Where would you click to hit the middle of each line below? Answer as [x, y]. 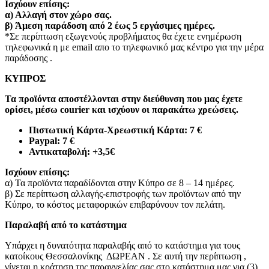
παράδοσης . [29, 58]
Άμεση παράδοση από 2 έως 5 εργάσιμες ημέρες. [115, 26]
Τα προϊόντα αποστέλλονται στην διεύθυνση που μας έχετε [124, 99]
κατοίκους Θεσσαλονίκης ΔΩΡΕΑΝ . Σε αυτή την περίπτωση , [125, 256]
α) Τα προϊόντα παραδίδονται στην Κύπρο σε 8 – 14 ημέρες [119, 183]
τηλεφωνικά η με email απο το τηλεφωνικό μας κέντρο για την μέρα [134, 47]
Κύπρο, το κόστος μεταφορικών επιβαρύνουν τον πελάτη [114, 205]
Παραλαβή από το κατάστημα [66, 225]
